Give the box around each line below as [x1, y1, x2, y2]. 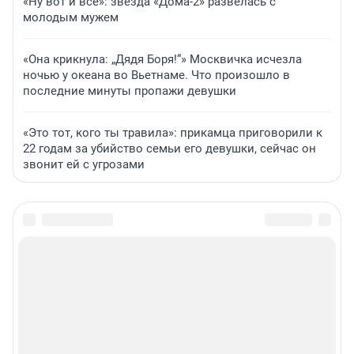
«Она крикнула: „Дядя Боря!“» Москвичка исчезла [23, 52, 302, 67]
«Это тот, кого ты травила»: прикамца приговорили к [23, 126, 322, 141]
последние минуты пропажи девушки [23, 84, 236, 99]
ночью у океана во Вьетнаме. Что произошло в [23, 68, 290, 83]
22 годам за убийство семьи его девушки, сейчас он [23, 141, 316, 156]
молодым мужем [23, 10, 119, 25]
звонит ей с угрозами [23, 157, 145, 172]
